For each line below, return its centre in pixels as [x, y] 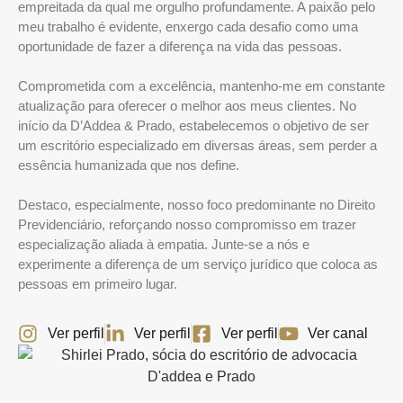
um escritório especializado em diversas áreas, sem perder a [197, 145]
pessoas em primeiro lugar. [98, 284]
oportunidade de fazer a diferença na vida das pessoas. [180, 46]
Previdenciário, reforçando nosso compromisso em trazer [187, 224]
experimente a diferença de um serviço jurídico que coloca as [198, 264]
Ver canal [338, 333]
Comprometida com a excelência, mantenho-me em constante [201, 86]
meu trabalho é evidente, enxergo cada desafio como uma [188, 27]
